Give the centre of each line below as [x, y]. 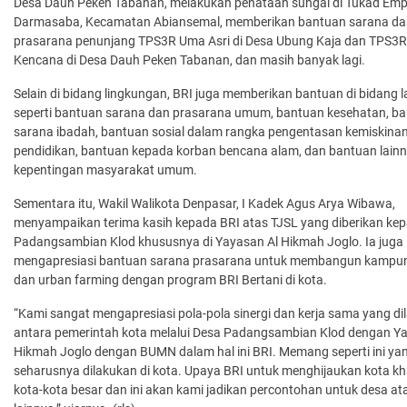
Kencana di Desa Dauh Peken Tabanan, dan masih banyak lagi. [189, 60]
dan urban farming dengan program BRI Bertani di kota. [170, 279]
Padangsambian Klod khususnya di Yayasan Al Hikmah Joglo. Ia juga [208, 241]
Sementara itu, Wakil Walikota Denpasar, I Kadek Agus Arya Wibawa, [204, 203]
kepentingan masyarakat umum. [105, 169]
